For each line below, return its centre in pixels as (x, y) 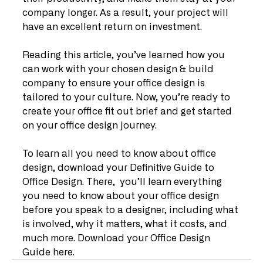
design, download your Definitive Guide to (119, 168)
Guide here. (48, 252)
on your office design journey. (90, 126)
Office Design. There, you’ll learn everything (123, 182)
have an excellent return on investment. (112, 27)
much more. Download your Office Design (117, 238)
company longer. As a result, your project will (127, 13)
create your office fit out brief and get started (128, 112)
